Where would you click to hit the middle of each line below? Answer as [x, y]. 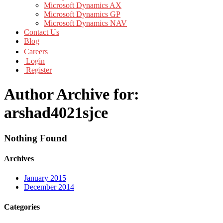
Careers [36, 52]
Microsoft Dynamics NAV [85, 23]
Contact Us [42, 32]
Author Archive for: [72, 94]
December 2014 [49, 187]
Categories [22, 207]
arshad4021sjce [56, 113]
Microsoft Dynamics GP [82, 14]
